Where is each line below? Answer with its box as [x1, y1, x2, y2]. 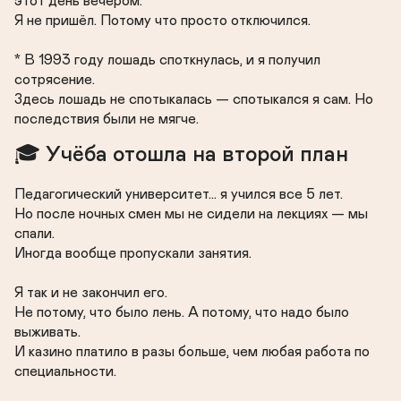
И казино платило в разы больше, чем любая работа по [14, 345, 370, 359]
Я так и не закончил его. [14, 286, 167, 300]
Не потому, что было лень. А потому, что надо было [14, 305, 349, 320]
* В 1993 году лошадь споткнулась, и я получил [14, 53, 320, 67]
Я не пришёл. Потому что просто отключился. [14, 13, 311, 28]
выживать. [14, 325, 81, 339]
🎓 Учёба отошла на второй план [14, 144, 348, 166]
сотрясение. [14, 73, 95, 87]
